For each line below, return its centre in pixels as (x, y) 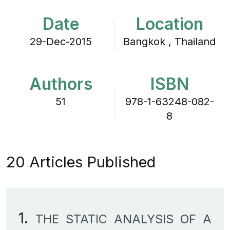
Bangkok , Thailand (169, 42)
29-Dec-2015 (61, 42)
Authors (61, 84)
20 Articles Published (81, 162)
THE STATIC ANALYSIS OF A (123, 219)
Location (169, 24)
